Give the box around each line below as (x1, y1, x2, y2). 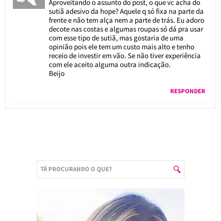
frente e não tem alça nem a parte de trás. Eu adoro (48, 15, 204, 25)
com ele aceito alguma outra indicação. (48, 59, 171, 69)
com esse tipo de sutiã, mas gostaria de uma (48, 33, 184, 42)
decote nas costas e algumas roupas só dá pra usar (48, 24, 203, 34)
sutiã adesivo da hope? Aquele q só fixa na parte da (48, 6, 204, 16)
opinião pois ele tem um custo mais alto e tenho (48, 41, 194, 51)
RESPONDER (170, 86, 205, 95)
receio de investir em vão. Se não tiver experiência (48, 50, 201, 60)
